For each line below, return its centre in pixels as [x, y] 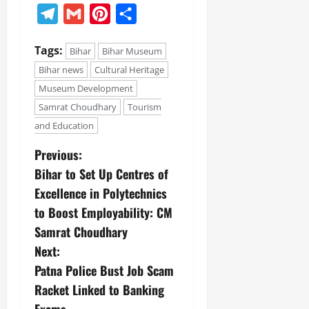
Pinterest [134, 14]
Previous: [58, 155]
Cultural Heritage [129, 70]
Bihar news [61, 70]
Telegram [82, 14]
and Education [64, 126]
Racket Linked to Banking [99, 290]
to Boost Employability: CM [103, 213]
